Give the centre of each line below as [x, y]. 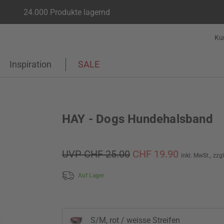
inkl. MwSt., [196, 155]
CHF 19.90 [157, 154]
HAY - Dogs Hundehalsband [137, 119]
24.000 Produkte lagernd [67, 12]
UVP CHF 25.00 [96, 154]
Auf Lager [91, 175]
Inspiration [30, 64]
